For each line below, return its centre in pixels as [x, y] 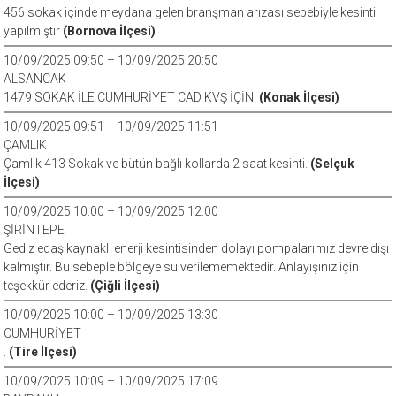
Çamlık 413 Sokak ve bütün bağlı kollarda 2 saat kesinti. [157, 164]
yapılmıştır [34, 31]
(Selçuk [333, 164]
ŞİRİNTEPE [34, 230]
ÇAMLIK [26, 145]
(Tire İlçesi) [43, 352]
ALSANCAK [35, 79]
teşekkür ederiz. [47, 286]
